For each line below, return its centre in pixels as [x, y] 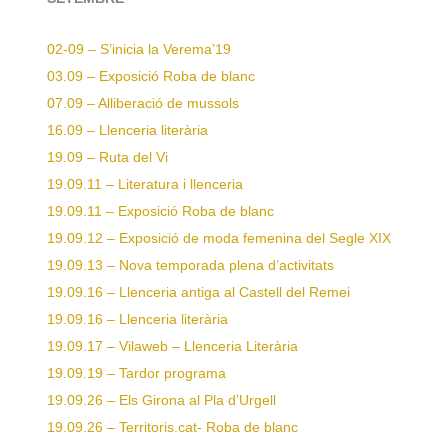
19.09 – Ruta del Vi [107, 158]
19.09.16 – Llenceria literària [137, 320]
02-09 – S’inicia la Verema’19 [139, 50]
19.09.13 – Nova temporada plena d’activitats [190, 266]
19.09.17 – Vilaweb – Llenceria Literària [172, 347]
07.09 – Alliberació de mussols [143, 104]
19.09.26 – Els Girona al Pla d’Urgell [161, 401]
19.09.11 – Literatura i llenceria [145, 185]
